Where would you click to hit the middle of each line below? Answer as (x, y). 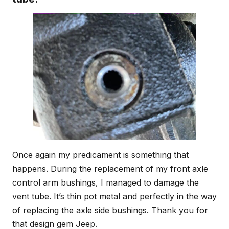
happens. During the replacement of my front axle (110, 169)
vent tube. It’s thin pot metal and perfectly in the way (114, 197)
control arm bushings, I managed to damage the (106, 183)
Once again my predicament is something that (100, 155)
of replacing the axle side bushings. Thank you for (110, 210)
